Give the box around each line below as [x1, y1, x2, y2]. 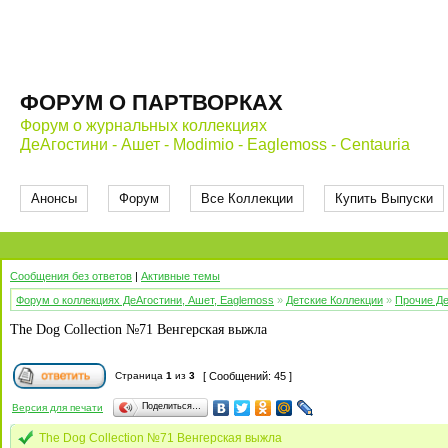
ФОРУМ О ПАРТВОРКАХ [20, 90, 283, 115]
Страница [112, 370, 166, 381]
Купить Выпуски [335, 191, 433, 206]
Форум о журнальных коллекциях [20, 117, 267, 134]
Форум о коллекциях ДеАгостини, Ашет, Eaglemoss [16, 294, 274, 306]
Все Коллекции [201, 191, 293, 206]
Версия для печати [12, 402, 103, 413]
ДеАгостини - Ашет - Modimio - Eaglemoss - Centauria [20, 136, 410, 153]
